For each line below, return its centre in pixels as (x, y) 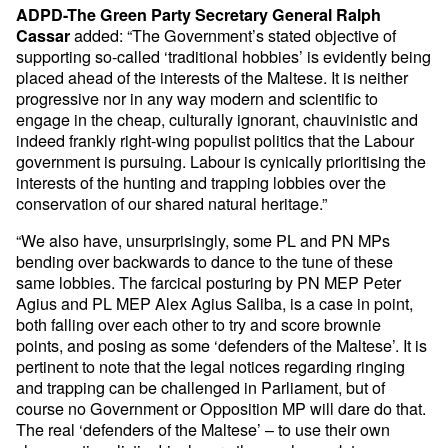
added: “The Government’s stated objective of (233, 35)
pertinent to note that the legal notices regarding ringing (211, 366)
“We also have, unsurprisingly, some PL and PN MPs (203, 240)
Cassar (43, 36)
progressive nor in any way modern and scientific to (197, 98)
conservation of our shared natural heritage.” (172, 203)
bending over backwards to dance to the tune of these (205, 261)
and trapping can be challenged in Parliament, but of (201, 387)
